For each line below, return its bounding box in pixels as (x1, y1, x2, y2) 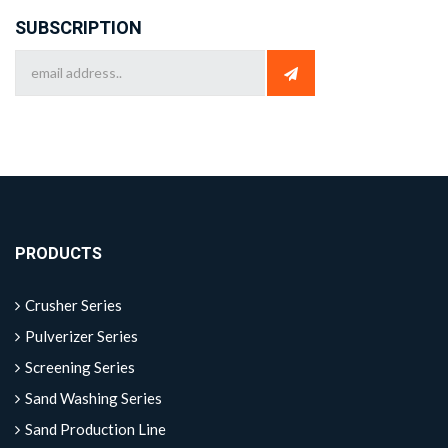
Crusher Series (25, 295, 122, 314)
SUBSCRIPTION (15, 15, 142, 43)
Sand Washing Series (25, 388, 162, 407)
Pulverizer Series (25, 326, 138, 345)
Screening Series (25, 357, 135, 376)
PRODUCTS (15, 241, 102, 266)
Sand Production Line (25, 419, 166, 438)
